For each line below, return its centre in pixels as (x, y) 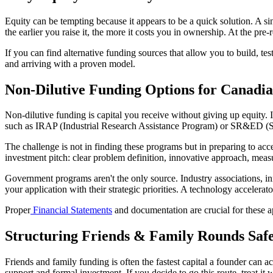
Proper (18, 210)
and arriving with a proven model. (70, 63)
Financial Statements (71, 210)
